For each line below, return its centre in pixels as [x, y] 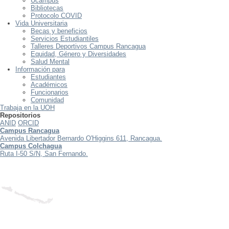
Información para [40, 69]
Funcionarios [50, 92]
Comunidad [47, 100]
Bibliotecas [47, 8]
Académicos [49, 84]
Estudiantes [48, 77]
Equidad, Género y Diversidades [78, 54]
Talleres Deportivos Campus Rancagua [88, 46]
